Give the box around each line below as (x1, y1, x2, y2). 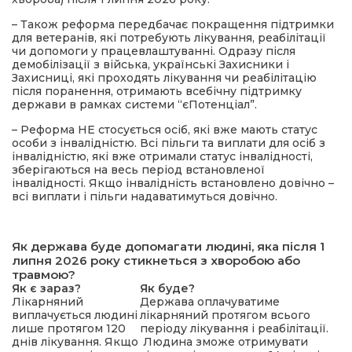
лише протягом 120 (12, 321, 126, 335)
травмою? (12, 267, 79, 282)
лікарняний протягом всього (140, 308, 310, 322)
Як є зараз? (12, 281, 84, 295)
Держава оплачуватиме (140, 295, 280, 309)
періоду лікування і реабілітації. (140, 321, 328, 335)
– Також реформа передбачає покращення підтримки (12, 17, 334, 31)
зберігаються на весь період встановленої (12, 163, 265, 177)
